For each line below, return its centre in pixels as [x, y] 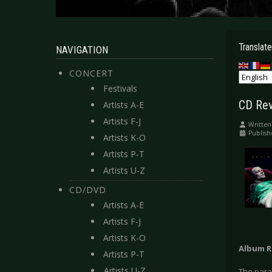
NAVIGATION [82, 50]
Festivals [120, 88]
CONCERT [91, 73]
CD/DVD [88, 190]
